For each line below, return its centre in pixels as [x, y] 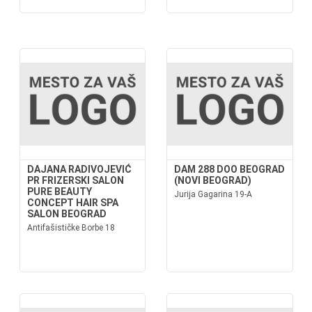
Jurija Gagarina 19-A [213, 194]
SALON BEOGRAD [67, 214]
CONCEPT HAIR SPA [72, 203]
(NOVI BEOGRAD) [213, 180]
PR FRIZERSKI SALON [75, 180]
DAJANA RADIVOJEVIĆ [79, 169]
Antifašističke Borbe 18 [71, 228]
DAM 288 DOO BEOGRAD [229, 169]
